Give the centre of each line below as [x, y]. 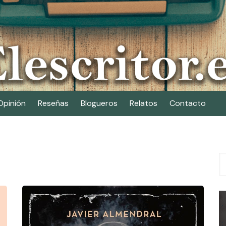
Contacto [188, 103]
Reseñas [53, 103]
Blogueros [99, 103]
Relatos [144, 103]
